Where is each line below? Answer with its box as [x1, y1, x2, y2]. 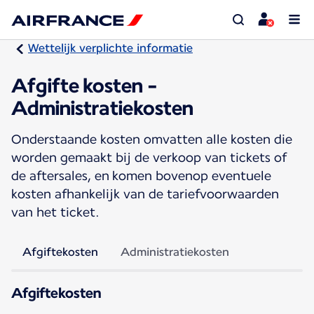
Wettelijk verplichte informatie [28, 41, 193, 55]
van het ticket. [11, 204, 100, 219]
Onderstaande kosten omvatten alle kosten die [11, 131, 292, 146]
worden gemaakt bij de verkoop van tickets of [11, 149, 287, 165]
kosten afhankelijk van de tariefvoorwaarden [11, 186, 279, 201]
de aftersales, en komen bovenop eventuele [11, 168, 271, 183]
